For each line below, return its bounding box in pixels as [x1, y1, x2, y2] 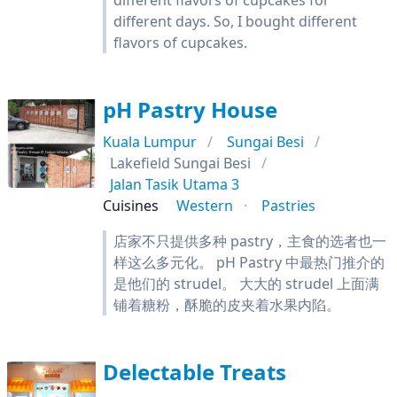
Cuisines [103, 196, 159, 215]
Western [176, 196, 233, 215]
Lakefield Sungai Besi [110, 153, 251, 173]
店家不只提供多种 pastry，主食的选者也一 [113, 231, 386, 251]
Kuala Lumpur [103, 132, 197, 152]
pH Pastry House [103, 95, 277, 124]
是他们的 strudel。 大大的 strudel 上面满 [113, 274, 379, 293]
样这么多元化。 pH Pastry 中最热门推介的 [113, 253, 385, 272]
